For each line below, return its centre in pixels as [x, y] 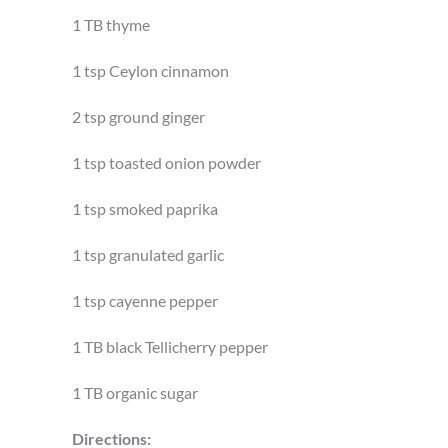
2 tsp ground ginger [138, 116]
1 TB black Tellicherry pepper [170, 346]
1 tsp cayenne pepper [145, 300]
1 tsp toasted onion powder [166, 162]
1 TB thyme [111, 24]
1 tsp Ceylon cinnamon [150, 70]
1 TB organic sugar [135, 392]
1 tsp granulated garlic [148, 254]
